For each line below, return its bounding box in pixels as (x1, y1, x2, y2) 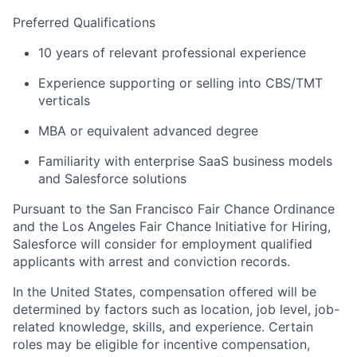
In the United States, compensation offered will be (13, 283, 316, 300)
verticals (38, 92, 90, 108)
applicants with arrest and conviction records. (13, 253, 290, 269)
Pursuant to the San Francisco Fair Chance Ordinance (13, 200, 335, 217)
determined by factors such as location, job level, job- (13, 300, 339, 317)
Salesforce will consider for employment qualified (13, 235, 312, 252)
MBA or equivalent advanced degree (38, 122, 258, 139)
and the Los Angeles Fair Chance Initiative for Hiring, (13, 218, 331, 234)
